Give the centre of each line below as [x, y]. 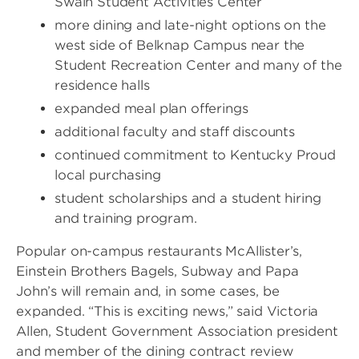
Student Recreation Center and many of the [198, 65]
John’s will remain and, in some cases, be [148, 291]
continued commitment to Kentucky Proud [195, 155]
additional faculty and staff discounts [175, 132]
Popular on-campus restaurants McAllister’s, [159, 251]
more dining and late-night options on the [190, 25]
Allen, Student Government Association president [177, 331]
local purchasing [108, 175]
